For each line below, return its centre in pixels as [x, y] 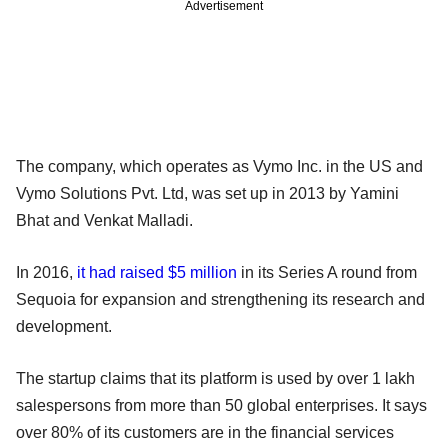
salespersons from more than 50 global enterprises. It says [221, 405]
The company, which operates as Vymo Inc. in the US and [219, 166]
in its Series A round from [327, 272]
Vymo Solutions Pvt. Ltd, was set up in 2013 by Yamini [207, 193]
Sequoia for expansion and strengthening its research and [220, 299]
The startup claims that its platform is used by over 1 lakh [215, 378]
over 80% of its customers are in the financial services [205, 432]
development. [64, 326]
